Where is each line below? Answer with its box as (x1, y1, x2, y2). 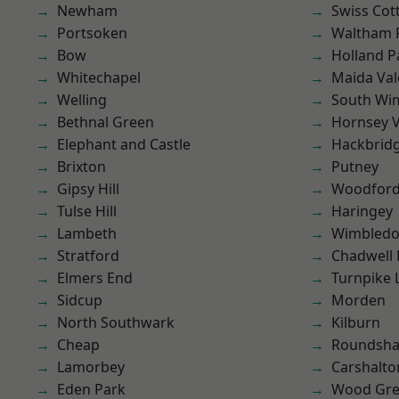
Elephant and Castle (57, 134, 191, 154)
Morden (331, 290, 386, 310)
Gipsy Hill (57, 179, 119, 199)
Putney (331, 157, 379, 176)
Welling (57, 90, 107, 110)
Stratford (57, 246, 119, 265)
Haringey (331, 201, 393, 221)
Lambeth (57, 224, 117, 243)
